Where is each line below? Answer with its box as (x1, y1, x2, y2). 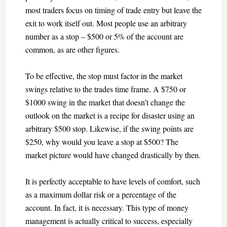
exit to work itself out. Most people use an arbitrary (25, 17, 187, 28)
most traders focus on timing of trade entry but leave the (25, 4, 202, 15)
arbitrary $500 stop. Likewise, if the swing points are (25, 123, 194, 134)
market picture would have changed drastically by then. (25, 149, 201, 160)
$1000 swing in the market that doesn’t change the (25, 96, 185, 107)
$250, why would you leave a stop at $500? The (25, 136, 178, 147)
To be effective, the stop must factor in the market (25, 70, 182, 81)
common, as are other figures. (25, 44, 120, 55)
